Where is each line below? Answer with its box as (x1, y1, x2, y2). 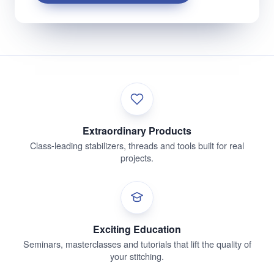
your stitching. (110, 249, 164, 262)
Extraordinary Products (83, 123, 191, 138)
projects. (120, 150, 154, 164)
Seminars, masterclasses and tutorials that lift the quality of (23, 237, 251, 250)
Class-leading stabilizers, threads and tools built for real (30, 138, 244, 152)
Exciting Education (93, 221, 181, 236)
